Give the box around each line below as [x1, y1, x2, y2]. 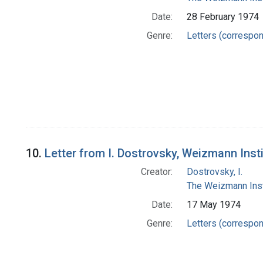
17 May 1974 [186, 199, 241, 211]
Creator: [140, 166, 173, 178]
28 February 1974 [186, 11, 259, 23]
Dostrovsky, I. [186, 166, 242, 178]
